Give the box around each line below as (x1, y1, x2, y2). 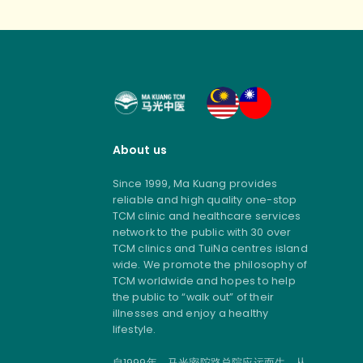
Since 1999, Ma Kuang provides (112, 177, 278, 191)
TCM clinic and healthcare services (112, 209, 301, 224)
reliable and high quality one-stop (112, 193, 297, 207)
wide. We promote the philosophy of (112, 258, 308, 272)
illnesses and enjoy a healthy (112, 306, 269, 321)
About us (112, 142, 168, 159)
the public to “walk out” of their (112, 290, 275, 305)
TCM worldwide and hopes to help (112, 274, 296, 288)
